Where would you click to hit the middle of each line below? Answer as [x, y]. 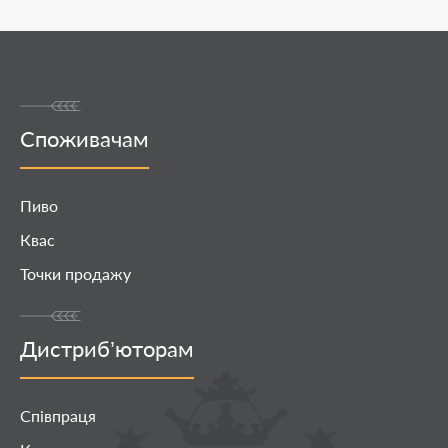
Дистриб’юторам [107, 348]
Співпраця [58, 415]
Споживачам [84, 138]
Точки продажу [75, 273]
